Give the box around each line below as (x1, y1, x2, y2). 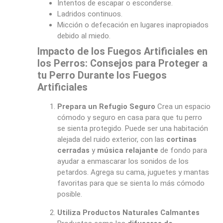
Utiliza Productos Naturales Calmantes (57, 208, 200, 217)
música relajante (97, 146, 158, 155)
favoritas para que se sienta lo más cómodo (57, 179, 205, 188)
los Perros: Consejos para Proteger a (37, 57, 208, 70)
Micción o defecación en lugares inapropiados (57, 20, 209, 30)
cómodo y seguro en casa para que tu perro (57, 113, 202, 122)
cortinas (166, 135, 197, 144)
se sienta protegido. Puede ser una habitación (57, 124, 208, 133)
